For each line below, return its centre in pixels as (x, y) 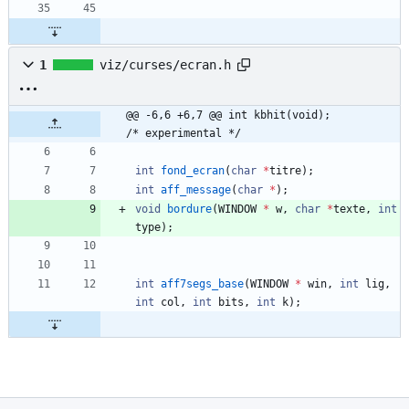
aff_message (196, 190)
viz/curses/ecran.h (165, 65)
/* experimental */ (184, 134)
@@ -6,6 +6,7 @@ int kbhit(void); (228, 115)
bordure (189, 210)
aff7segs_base (202, 284)
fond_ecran (193, 171)
